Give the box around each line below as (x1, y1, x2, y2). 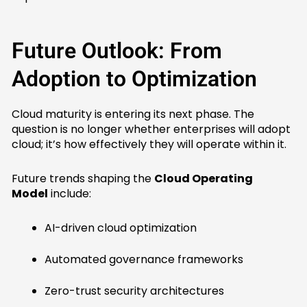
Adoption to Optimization (12, 66, 258, 93)
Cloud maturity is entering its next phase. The (12, 106, 255, 123)
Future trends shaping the (12, 171, 155, 187)
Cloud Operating (154, 171, 254, 187)
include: (48, 186, 92, 202)
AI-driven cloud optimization (45, 220, 197, 236)
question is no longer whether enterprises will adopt (12, 121, 291, 138)
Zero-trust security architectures (45, 283, 225, 299)
